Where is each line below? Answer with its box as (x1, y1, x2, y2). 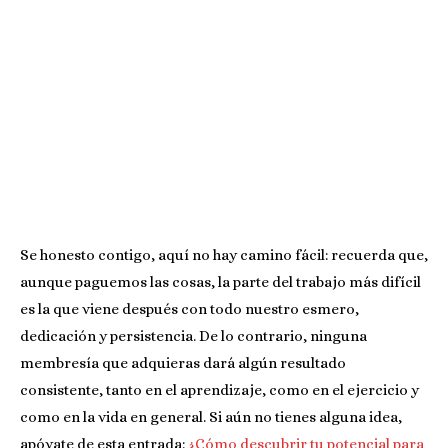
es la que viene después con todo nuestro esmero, (20, 299, 359, 318)
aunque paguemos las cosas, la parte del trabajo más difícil (20, 272, 421, 291)
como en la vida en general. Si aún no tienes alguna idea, (20, 407, 402, 426)
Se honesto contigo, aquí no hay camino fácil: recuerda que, (20, 245, 428, 264)
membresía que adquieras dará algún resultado (20, 353, 346, 372)
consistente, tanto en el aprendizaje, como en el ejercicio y (20, 380, 419, 399)
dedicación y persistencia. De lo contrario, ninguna (20, 326, 367, 345)
